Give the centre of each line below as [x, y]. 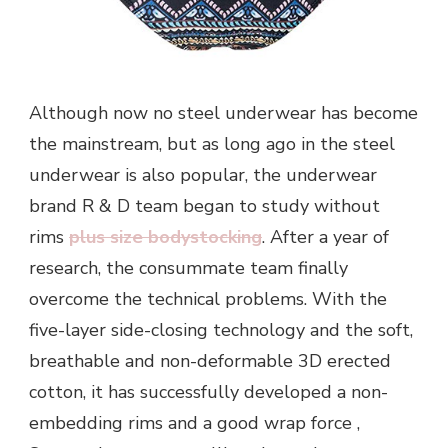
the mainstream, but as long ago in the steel [212, 143]
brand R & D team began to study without [204, 205]
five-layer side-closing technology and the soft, [221, 329]
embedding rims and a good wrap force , [194, 422]
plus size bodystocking [165, 236]
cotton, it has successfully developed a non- [208, 391]
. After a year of [325, 236]
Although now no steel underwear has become [223, 112]
